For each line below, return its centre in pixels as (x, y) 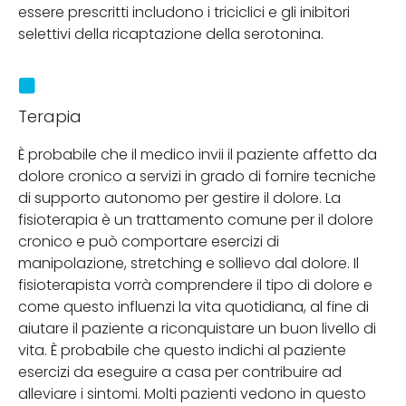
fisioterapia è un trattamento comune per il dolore (196, 219)
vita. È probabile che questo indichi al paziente (182, 350)
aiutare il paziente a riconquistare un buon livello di (197, 328)
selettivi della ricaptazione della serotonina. (171, 34)
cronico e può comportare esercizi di (149, 241)
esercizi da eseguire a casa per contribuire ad (180, 372)
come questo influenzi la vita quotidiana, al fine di (193, 306)
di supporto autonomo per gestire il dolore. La (179, 198)
